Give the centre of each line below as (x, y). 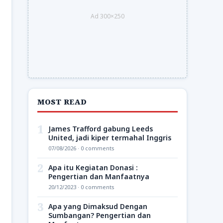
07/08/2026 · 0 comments (81, 148)
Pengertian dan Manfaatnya (99, 176)
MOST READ (62, 102)
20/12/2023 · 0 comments (81, 187)
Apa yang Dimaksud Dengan (98, 206)
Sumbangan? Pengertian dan (100, 215)
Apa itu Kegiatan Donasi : (93, 167)
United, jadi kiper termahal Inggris (110, 138)
